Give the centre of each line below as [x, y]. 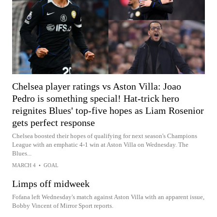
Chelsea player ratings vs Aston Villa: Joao [97, 86]
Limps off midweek [51, 184]
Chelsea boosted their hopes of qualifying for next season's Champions [105, 136]
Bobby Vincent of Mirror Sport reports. [63, 206]
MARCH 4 [24, 165]
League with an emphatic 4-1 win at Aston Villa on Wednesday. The [100, 145]
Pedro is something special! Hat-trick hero [96, 99]
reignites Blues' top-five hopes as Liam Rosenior [108, 111]
